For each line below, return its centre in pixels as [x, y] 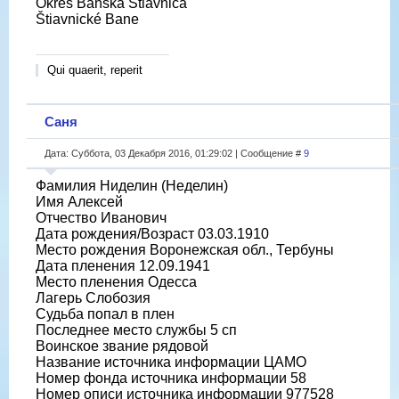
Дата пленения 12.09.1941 [123, 265]
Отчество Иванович [101, 217]
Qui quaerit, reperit [95, 69]
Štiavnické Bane [87, 19]
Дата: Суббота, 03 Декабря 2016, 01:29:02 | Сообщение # [174, 153]
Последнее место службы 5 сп [136, 330]
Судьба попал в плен [105, 313]
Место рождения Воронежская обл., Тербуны [185, 249]
